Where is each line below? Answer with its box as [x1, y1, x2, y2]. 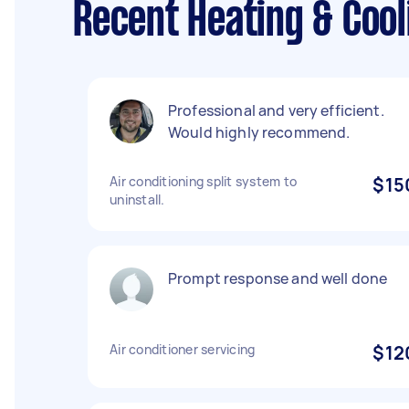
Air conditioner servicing [110, 341, 256, 358]
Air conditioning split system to [110, 173, 297, 190]
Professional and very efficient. [168, 100, 384, 121]
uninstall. [110, 191, 165, 208]
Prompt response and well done [168, 268, 388, 288]
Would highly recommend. [168, 122, 351, 142]
